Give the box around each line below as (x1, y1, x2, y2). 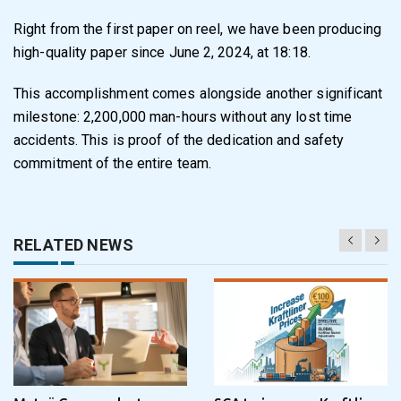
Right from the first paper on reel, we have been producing (13, 20, 381, 38)
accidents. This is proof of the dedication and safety (13, 131, 345, 149)
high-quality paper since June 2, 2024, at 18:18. (13, 43, 311, 61)
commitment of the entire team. (13, 154, 212, 172)
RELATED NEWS (13, 235, 133, 254)
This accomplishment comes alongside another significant (13, 84, 383, 102)
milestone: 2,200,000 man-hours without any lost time (13, 107, 353, 125)
